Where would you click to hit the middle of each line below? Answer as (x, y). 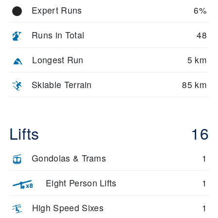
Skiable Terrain (62, 85)
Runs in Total (58, 35)
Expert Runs (57, 10)
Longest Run (58, 60)
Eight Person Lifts (81, 183)
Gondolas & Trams (69, 158)
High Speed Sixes (68, 208)
